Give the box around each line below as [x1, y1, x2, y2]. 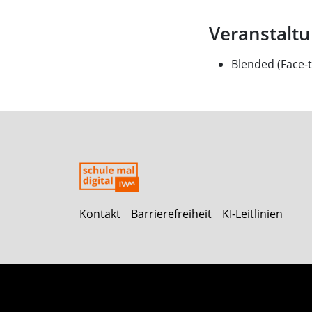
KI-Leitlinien [222, 206, 283, 221]
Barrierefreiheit [131, 206, 212, 221]
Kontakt [79, 206, 120, 221]
